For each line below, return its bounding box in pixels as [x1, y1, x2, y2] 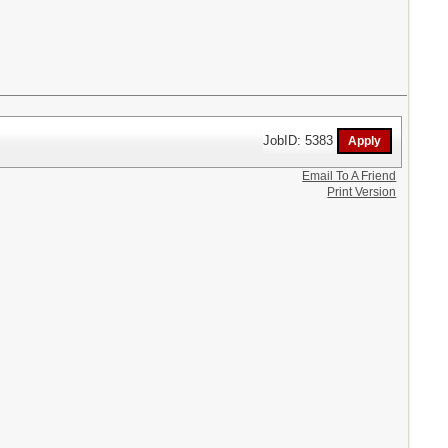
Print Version [327, 184, 397, 199]
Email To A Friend [302, 168, 397, 183]
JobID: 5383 [263, 132, 338, 148]
